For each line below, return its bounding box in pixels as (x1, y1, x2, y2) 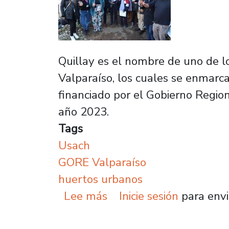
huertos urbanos (58, 171, 143, 187)
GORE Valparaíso (58, 154, 146, 170)
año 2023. (58, 104, 109, 120)
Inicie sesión (119, 188, 178, 204)
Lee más (64, 188, 108, 204)
